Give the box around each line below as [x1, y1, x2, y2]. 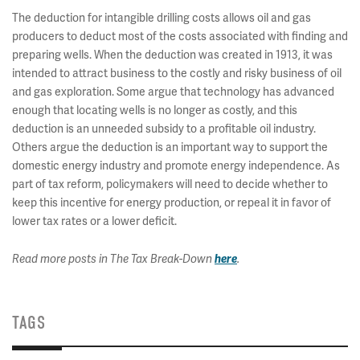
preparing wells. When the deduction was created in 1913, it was [12, 48, 333, 62]
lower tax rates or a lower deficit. [12, 215, 179, 228]
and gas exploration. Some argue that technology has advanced [12, 85, 334, 99]
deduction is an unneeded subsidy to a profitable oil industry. [12, 122, 316, 136]
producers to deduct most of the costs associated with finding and [12, 30, 348, 43]
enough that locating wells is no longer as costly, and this [12, 104, 297, 117]
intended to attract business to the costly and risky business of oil [12, 67, 342, 80]
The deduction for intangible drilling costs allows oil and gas [12, 11, 311, 25]
